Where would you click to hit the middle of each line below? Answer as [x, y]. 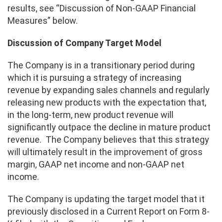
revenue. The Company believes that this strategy [108, 139]
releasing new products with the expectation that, [107, 102]
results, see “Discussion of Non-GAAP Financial [102, 8]
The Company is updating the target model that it [106, 199]
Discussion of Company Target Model [84, 43]
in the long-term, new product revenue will [90, 114]
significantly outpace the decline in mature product [109, 127]
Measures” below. [43, 21]
